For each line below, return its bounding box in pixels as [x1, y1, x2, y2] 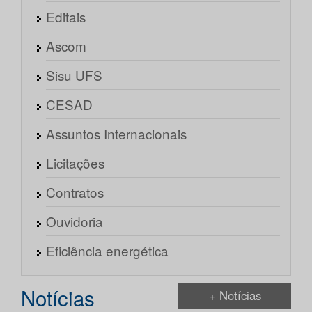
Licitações [46, 153, 104, 173]
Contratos [46, 182, 104, 202]
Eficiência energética [46, 241, 169, 260]
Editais [46, 7, 86, 26]
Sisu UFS [46, 65, 102, 85]
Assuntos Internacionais [46, 124, 187, 143]
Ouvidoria [46, 212, 103, 231]
